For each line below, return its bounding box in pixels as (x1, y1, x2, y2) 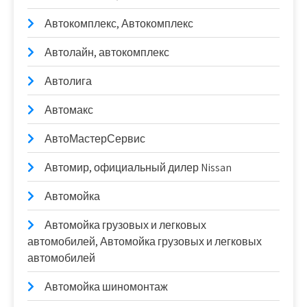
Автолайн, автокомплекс (45, 45, 169, 60)
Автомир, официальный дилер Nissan (45, 160, 232, 175)
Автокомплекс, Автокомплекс (45, 16, 193, 31)
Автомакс (45, 102, 93, 117)
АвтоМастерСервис (45, 131, 145, 146)
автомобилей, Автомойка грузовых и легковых (27, 234, 262, 249)
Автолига (45, 73, 92, 88)
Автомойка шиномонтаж (45, 279, 168, 294)
